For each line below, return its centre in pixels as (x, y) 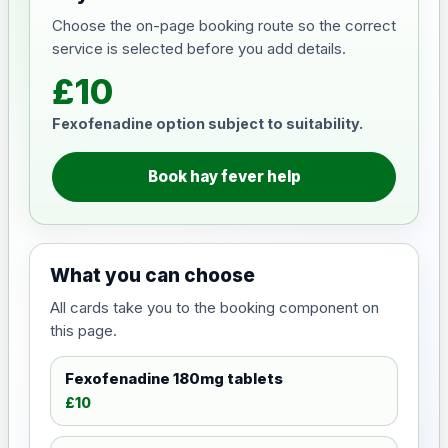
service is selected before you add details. (199, 48)
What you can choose (152, 275)
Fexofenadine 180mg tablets (174, 379)
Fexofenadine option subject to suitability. (207, 123)
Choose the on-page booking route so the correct (224, 25)
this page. (83, 330)
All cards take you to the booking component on (214, 307)
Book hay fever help (224, 176)
